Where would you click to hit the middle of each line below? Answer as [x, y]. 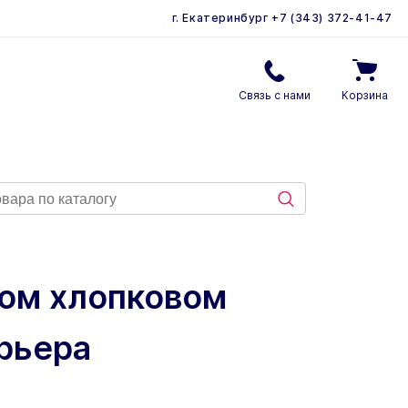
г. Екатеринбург [220, 18]
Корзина [365, 95]
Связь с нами [275, 95]
